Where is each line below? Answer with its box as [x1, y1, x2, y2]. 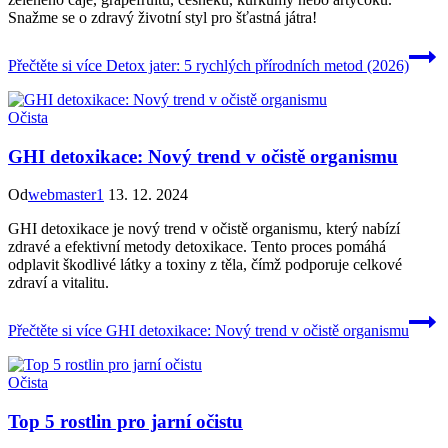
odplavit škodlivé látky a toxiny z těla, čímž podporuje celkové [8, 256, 402, 274]
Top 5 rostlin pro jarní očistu [8, 411, 243, 433]
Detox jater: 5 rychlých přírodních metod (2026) [102, 56, 409, 74]
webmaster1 [28, 186, 104, 204]
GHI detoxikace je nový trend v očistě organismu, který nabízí [8, 220, 400, 238]
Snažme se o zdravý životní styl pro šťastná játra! [8, 8, 317, 26]
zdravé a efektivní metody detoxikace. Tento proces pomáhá [8, 238, 386, 256]
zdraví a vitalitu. [8, 274, 109, 292]
